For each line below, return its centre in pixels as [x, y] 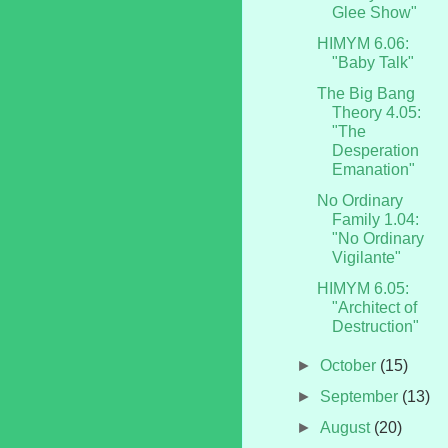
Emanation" [373, 169]
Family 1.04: [375, 219]
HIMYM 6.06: [362, 43]
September [361, 396]
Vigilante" [366, 257]
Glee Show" [374, 12]
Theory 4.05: [376, 112]
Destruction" [375, 326]
